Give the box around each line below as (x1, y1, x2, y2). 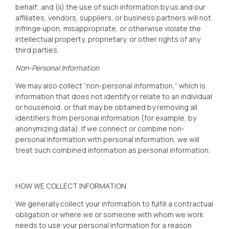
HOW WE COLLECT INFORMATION (15, 181, 126, 191)
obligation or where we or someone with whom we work (15, 210, 203, 219)
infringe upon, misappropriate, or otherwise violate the (15, 24, 201, 33)
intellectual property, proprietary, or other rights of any (15, 34, 200, 44)
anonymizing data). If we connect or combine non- (15, 124, 185, 133)
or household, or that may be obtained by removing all (15, 102, 197, 112)
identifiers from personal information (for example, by (15, 113, 196, 123)
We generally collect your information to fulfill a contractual (15, 199, 213, 209)
